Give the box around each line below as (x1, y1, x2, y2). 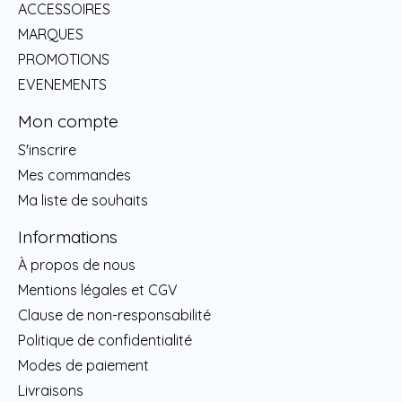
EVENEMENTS (18, 75, 107, 94)
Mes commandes (18, 165, 131, 184)
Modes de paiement (18, 356, 149, 375)
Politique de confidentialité (18, 331, 192, 350)
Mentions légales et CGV (18, 281, 178, 300)
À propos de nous (18, 256, 135, 275)
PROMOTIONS (18, 50, 109, 69)
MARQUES (18, 25, 83, 44)
